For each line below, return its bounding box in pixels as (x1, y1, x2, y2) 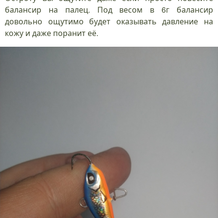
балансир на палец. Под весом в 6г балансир (5, 3, 213, 15)
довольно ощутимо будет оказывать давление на (5, 15, 213, 27)
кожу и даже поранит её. (5, 27, 98, 38)
